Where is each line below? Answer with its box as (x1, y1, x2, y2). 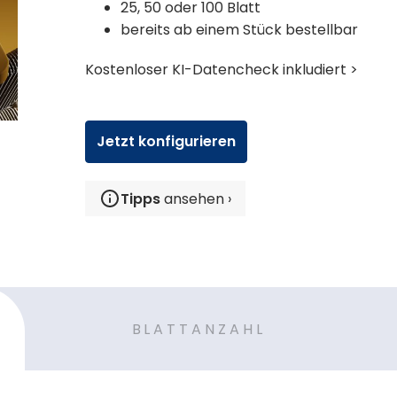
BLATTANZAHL (131, 318, 266, 339)
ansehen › (160, 189, 231, 209)
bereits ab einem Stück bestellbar (120, 19, 362, 40)
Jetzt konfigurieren (96, 131, 236, 152)
